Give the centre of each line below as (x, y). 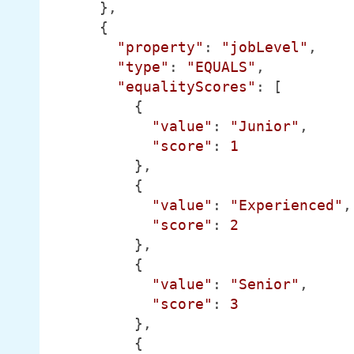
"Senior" (264, 284)
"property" (160, 47)
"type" (143, 67)
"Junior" (264, 126)
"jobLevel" (264, 47)
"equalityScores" (186, 87)
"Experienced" (286, 205)
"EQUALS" (221, 67)
